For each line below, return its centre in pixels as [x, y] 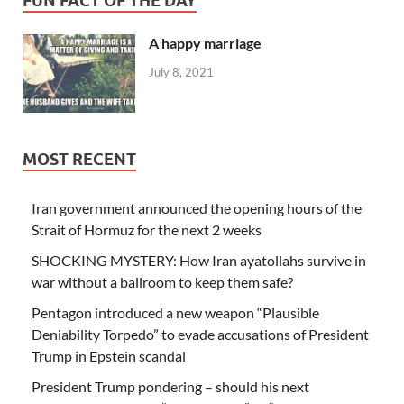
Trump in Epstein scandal [109, 355]
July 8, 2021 [181, 73]
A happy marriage [205, 43]
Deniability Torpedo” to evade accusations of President [200, 334]
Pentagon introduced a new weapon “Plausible [175, 312]
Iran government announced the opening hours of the [197, 207]
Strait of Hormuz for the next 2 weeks [147, 229]
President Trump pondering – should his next [170, 386]
